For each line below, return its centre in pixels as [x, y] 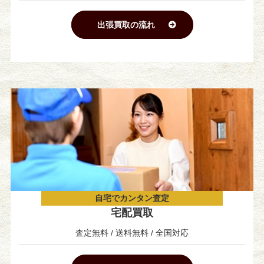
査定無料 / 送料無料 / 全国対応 [132, 232]
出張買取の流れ [126, 25]
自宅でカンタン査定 [132, 198]
